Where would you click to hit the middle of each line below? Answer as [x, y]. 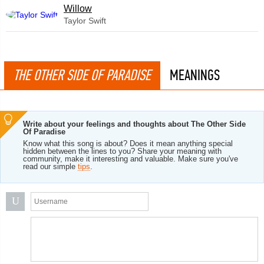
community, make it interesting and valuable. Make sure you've [131, 159]
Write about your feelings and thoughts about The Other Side [134, 124]
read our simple [50, 166]
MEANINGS [195, 75]
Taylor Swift [85, 21]
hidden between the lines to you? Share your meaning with [122, 151]
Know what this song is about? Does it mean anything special [128, 143]
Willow [78, 9]
